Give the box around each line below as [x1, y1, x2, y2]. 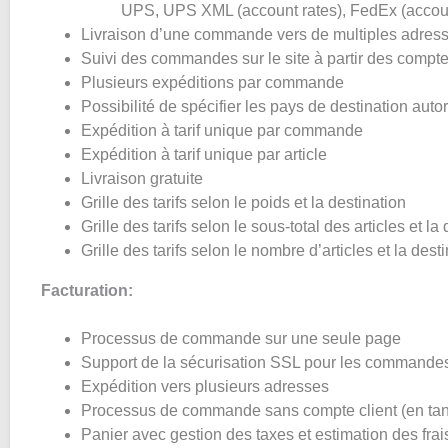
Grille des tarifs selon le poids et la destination [81, 194, 406, 211]
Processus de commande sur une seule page [81, 330, 401, 347]
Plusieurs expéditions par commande [81, 74, 344, 91]
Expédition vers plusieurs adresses [81, 378, 329, 395]
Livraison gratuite [81, 170, 203, 187]
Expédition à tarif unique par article [81, 146, 327, 163]
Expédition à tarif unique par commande [81, 122, 363, 139]
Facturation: [41, 282, 133, 299]
